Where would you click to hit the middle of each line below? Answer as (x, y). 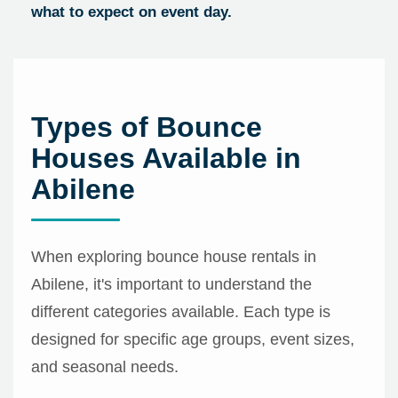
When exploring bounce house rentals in (174, 257)
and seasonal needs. (105, 367)
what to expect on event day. (131, 12)
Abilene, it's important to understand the (171, 285)
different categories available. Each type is (181, 312)
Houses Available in (166, 159)
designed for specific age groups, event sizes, (193, 340)
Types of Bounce (147, 127)
